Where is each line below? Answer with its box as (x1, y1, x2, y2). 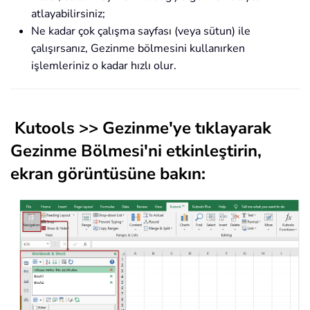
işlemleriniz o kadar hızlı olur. (31, 58, 176, 74)
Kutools (10, 117, 79, 140)
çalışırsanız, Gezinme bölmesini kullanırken (31, 41, 245, 57)
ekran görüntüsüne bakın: (10, 163, 206, 185)
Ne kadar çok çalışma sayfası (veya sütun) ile (31, 24, 250, 39)
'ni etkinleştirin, (144, 140, 262, 163)
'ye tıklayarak (169, 117, 271, 140)
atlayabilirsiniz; (31, 6, 105, 22)
